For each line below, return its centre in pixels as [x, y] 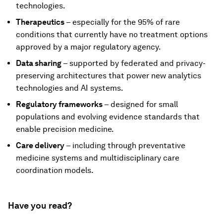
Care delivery [41, 145]
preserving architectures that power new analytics [109, 75]
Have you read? [40, 205]
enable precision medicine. [65, 129]
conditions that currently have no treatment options [112, 34]
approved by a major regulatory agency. [88, 47]
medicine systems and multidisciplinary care [98, 158]
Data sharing [39, 63]
